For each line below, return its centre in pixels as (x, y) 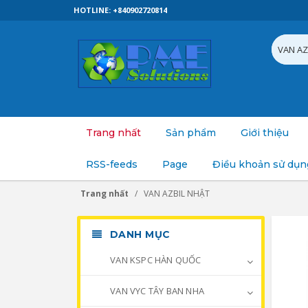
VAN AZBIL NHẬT (177, 194)
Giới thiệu (265, 133)
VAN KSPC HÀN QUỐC (155, 260)
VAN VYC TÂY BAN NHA (156, 291)
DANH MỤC (139, 234)
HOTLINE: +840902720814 (120, 10)
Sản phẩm (191, 133)
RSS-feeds (112, 164)
